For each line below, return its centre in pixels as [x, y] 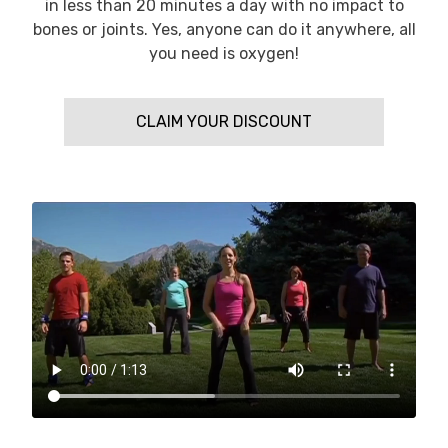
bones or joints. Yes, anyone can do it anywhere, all [224, 29]
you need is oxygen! [224, 53]
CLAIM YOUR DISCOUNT [224, 121]
